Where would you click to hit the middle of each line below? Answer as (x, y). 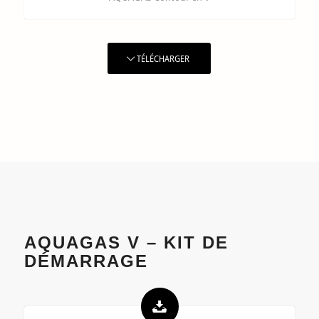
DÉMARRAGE (86, 261)
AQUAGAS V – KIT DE (126, 243)
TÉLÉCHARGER (163, 59)
